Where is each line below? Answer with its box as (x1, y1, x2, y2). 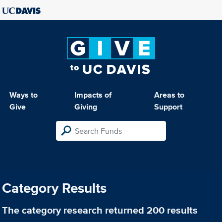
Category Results (2, 178, 107, 199)
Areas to (154, 89, 184, 101)
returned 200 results (103, 203, 198, 218)
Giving (74, 101, 98, 112)
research (63, 203, 103, 218)
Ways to (9, 89, 38, 101)
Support (154, 101, 182, 112)
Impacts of (74, 89, 112, 101)
